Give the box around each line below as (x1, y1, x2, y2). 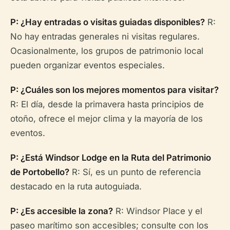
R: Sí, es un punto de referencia (69, 167, 201, 177)
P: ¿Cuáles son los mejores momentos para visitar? (10, 85, 219, 95)
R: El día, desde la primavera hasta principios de (10, 99, 204, 109)
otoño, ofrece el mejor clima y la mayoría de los (10, 113, 203, 124)
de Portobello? (10, 167, 69, 177)
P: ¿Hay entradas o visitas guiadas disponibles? (10, 17, 205, 27)
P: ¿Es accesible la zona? (10, 206, 113, 216)
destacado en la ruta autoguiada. (10, 181, 142, 191)
